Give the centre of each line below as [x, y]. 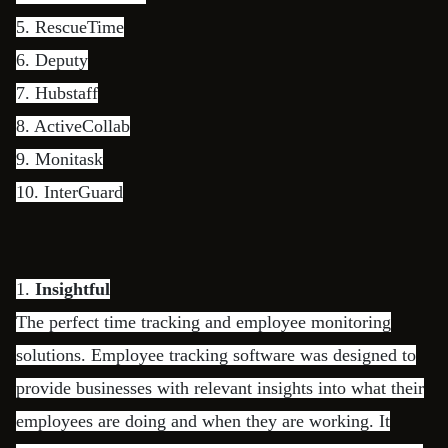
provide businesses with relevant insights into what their [220, 388]
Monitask [69, 159]
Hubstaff [66, 93]
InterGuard [83, 192]
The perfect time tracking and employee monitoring [203, 322]
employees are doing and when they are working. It [203, 421]
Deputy [61, 60]
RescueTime [79, 27]
